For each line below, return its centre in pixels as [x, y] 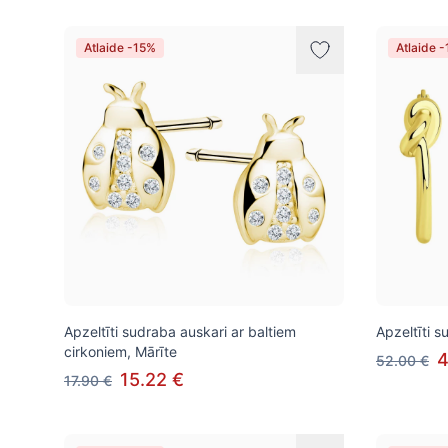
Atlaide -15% [120, 47]
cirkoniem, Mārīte [120, 351]
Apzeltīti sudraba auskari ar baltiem [180, 331]
